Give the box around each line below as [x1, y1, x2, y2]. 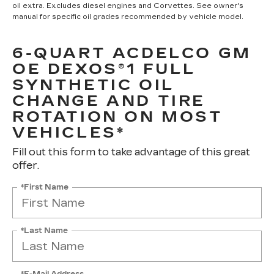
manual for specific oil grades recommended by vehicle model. [12, 13, 243, 21]
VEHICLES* [12, 124, 125, 141]
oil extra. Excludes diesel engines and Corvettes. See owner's [12, 2, 243, 10]
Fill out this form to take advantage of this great [12, 146, 250, 158]
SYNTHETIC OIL [12, 76, 175, 94]
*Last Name [21, 226, 68, 235]
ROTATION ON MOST [12, 108, 223, 125]
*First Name [21, 182, 68, 191]
